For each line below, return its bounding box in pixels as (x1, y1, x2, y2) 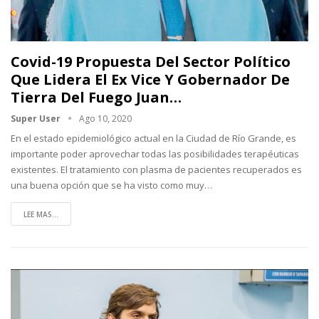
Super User (11, 112, 63, 125)
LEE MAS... (23, 209, 58, 219)
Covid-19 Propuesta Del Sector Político (11, 51, 291, 71)
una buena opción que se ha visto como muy (11, 178, 204, 192)
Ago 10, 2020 (79, 112, 132, 125)
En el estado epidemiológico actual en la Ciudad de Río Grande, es (11, 131, 296, 145)
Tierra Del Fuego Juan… (11, 87, 182, 107)
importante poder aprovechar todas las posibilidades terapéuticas (11, 147, 299, 160)
